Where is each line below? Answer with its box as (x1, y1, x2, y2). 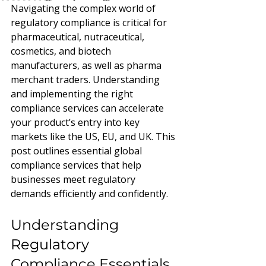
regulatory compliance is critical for (11, 16, 169, 29)
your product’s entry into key (11, 116, 142, 129)
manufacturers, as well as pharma (11, 59, 164, 72)
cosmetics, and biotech (11, 45, 113, 58)
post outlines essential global (11, 144, 144, 157)
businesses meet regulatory (11, 173, 138, 186)
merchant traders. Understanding (11, 73, 162, 86)
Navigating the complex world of (11, 2, 158, 15)
